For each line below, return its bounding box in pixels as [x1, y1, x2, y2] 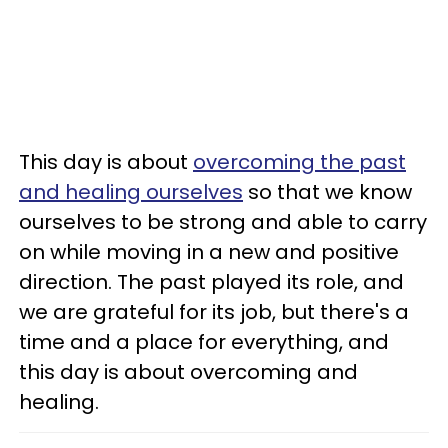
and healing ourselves [19, 178, 243, 206]
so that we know [243, 178, 412, 206]
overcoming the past [193, 148, 406, 176]
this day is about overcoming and [19, 358, 358, 386]
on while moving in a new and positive [19, 238, 399, 266]
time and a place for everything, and [19, 328, 389, 356]
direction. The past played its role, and [19, 268, 404, 296]
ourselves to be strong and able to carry [19, 208, 427, 236]
